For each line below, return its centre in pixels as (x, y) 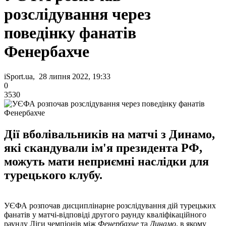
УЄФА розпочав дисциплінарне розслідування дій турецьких (110, 205)
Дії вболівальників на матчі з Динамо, (109, 134)
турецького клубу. (53, 175)
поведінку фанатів (70, 33)
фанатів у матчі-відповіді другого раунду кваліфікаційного (105, 214)
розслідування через (77, 14)
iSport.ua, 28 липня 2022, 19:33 (57, 76)
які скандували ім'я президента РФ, (103, 148)
